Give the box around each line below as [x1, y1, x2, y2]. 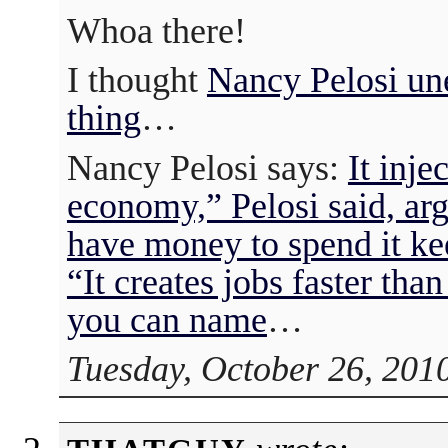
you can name [66, 299, 267, 340]
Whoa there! [66, 11, 246, 52]
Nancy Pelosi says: [66, 147, 348, 188]
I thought [66, 60, 207, 101]
